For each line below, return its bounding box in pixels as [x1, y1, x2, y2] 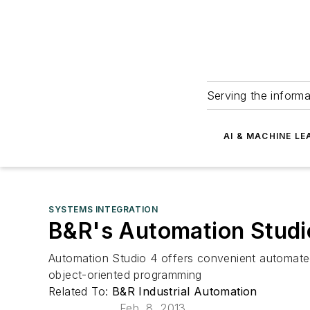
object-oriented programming [48, 268, 202, 282]
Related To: [48, 284, 112, 298]
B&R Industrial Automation [111, 284, 257, 298]
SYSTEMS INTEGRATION [48, 204, 158, 215]
